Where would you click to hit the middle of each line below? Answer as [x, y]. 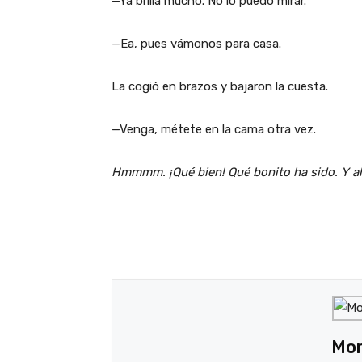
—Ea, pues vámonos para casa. [196, 43]
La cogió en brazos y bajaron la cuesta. [220, 86]
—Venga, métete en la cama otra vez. [214, 129]
